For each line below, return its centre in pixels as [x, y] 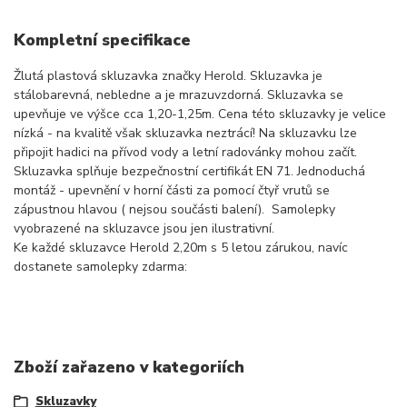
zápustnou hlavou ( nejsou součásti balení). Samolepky [174, 209]
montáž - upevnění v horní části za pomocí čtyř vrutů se [172, 190]
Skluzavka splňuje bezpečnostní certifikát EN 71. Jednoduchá [189, 171]
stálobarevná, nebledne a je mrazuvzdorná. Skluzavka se [179, 94]
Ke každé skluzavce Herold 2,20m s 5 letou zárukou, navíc [181, 247]
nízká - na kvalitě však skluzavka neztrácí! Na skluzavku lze [185, 133]
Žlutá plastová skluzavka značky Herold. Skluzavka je [168, 75]
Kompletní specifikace [102, 40]
